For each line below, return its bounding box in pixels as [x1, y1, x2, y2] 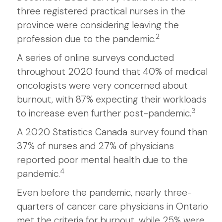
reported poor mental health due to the [17, 154, 188, 166]
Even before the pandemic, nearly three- [17, 186, 192, 199]
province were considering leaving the [17, 19, 179, 31]
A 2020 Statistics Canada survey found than [17, 126, 208, 138]
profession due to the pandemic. [17, 33, 156, 45]
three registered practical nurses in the [17, 5, 185, 17]
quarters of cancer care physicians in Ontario [17, 200, 208, 213]
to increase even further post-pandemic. [17, 107, 191, 119]
